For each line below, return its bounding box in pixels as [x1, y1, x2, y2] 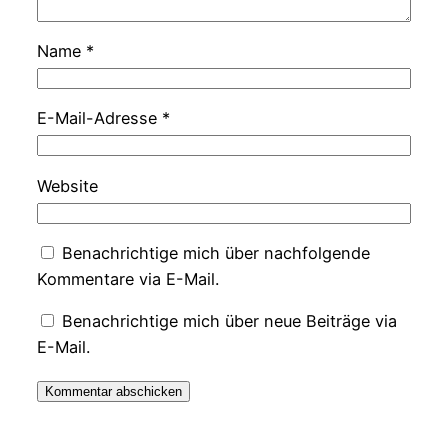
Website [36, 175, 98, 196]
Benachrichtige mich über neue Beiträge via [61, 311, 397, 332]
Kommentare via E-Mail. [36, 268, 219, 289]
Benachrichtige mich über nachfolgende [61, 242, 370, 263]
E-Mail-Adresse [36, 108, 162, 129]
